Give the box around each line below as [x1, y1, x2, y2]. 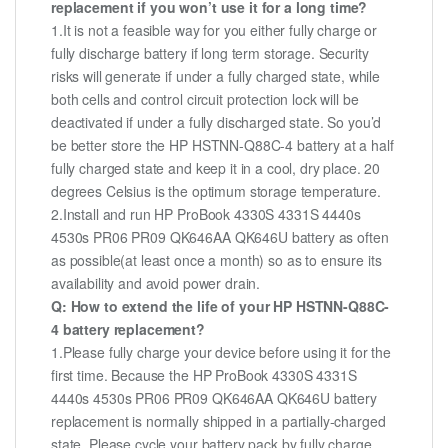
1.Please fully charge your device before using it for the [51, 342, 392, 363]
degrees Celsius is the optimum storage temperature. [51, 181, 381, 202]
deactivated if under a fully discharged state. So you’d [51, 112, 382, 133]
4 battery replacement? [51, 319, 205, 340]
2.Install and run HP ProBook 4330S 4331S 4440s [51, 204, 361, 225]
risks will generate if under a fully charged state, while [51, 66, 381, 87]
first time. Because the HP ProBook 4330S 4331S [51, 365, 357, 386]
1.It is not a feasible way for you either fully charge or [51, 20, 378, 41]
